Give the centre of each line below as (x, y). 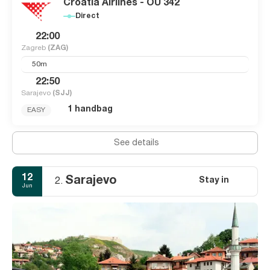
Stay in (214, 181)
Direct (87, 16)
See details (137, 143)
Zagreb (34, 48)
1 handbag (90, 110)
